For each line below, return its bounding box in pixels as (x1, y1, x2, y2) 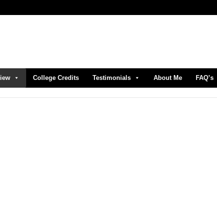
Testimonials (93, 74, 131, 81)
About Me (154, 74, 182, 81)
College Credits (33, 74, 79, 81)
